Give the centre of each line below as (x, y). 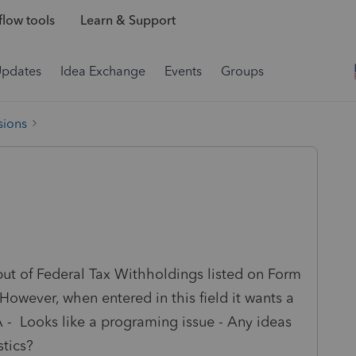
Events (183, 71)
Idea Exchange (103, 71)
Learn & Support (128, 21)
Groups (242, 71)
